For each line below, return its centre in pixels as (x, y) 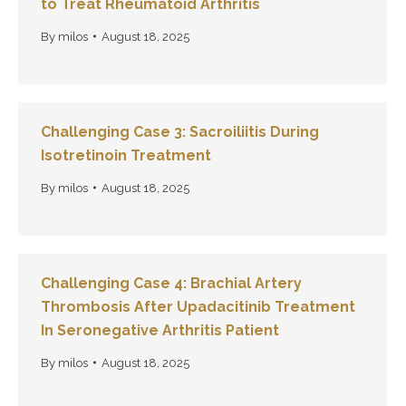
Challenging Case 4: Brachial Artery (171, 283)
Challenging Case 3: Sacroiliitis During (180, 131)
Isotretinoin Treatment (126, 155)
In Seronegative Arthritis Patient (160, 330)
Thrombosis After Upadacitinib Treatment (198, 306)
